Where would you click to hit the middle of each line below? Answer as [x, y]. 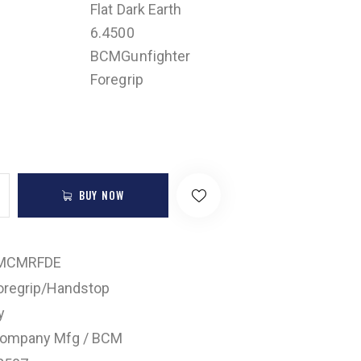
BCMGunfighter [141, 56]
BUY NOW [102, 195]
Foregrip [117, 79]
